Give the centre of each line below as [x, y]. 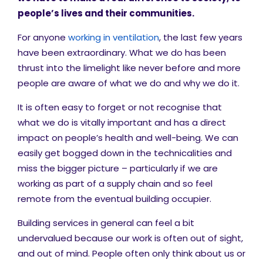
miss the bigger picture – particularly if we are [118, 168]
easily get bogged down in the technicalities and [125, 153]
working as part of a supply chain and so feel [115, 183]
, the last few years [201, 37]
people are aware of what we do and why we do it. [129, 83]
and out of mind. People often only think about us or [131, 253]
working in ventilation [114, 37]
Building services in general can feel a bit [106, 223]
